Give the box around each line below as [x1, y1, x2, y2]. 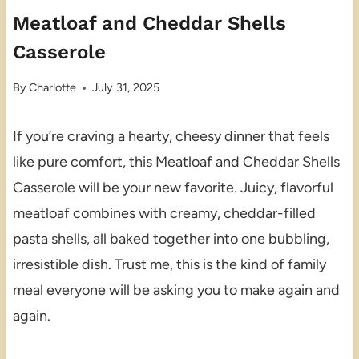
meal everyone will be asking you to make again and [12, 281, 340, 300]
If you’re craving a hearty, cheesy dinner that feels [12, 127, 329, 146]
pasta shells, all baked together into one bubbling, [12, 230, 329, 248]
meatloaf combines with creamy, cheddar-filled [12, 204, 316, 223]
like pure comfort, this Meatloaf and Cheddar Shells [12, 153, 340, 171]
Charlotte [29, 80, 77, 95]
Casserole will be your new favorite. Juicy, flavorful [12, 179, 333, 197]
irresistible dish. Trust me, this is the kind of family [12, 256, 326, 274]
